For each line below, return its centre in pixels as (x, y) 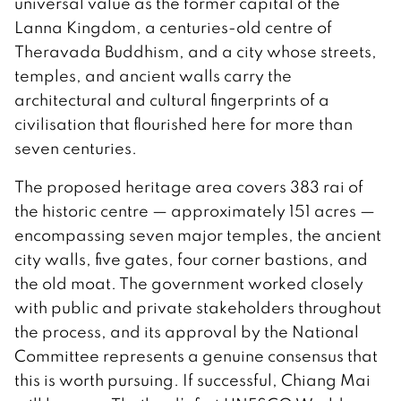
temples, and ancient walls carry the (153, 75)
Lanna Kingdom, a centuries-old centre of (173, 27)
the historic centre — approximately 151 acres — (195, 210)
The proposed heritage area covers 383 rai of (189, 186)
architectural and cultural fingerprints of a (172, 99)
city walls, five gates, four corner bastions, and (191, 259)
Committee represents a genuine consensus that (196, 355)
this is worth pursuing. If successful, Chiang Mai (192, 380)
